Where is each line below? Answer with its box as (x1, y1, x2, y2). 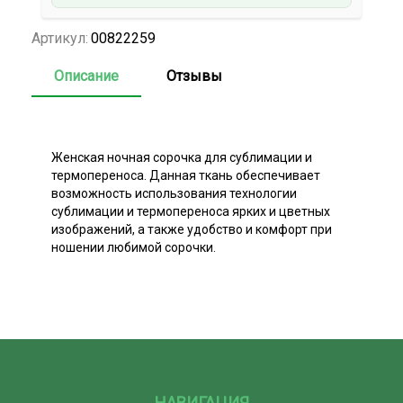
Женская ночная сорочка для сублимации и (51, 149, 312, 165)
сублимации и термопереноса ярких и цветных (51, 203, 330, 219)
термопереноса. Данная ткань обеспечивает (51, 167, 320, 183)
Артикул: (31, 29, 88, 47)
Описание (54, 67, 119, 85)
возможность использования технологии (51, 185, 297, 201)
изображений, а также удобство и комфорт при (51, 221, 332, 237)
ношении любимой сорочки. (51, 239, 216, 255)
